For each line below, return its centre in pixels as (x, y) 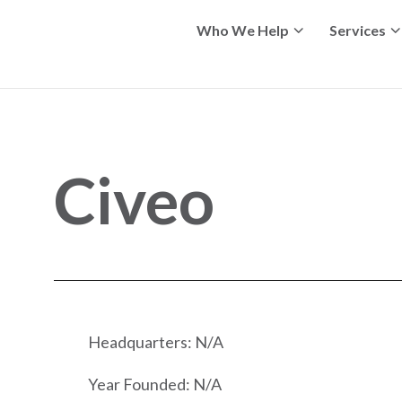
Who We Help (243, 30)
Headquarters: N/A (153, 341)
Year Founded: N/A (152, 384)
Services (358, 30)
